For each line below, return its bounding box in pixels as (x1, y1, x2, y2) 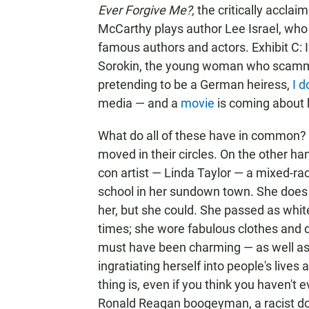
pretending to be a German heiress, (98, 77, 292, 92)
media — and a (98, 96, 181, 110)
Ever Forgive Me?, (98, 3, 197, 17)
